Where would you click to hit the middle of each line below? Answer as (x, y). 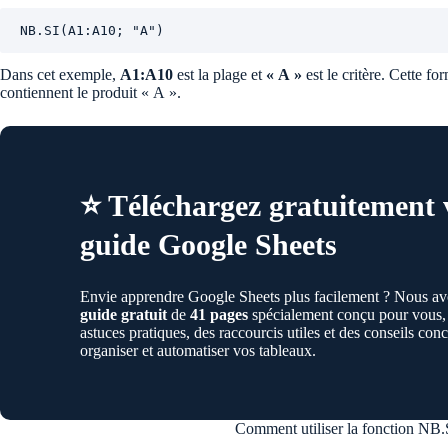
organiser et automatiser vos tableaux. (198, 351)
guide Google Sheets (208, 245)
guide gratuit (123, 315)
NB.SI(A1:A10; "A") (92, 31)
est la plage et (219, 75)
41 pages (219, 315)
